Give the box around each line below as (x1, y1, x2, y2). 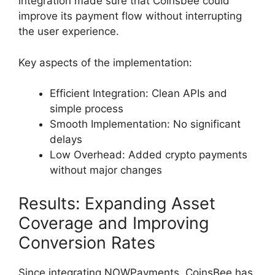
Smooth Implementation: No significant (50, 118, 241, 131)
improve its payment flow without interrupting (18, 10, 242, 23)
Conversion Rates (18, 232, 155, 253)
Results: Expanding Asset (18, 193, 215, 214)
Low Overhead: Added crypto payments (50, 149, 247, 161)
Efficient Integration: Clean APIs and (50, 87, 227, 100)
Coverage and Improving (18, 212, 209, 233)
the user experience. (18, 25, 119, 38)
